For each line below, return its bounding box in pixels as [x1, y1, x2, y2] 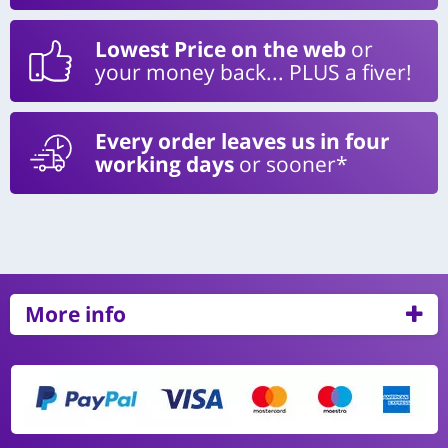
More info [25, 299, 126, 328]
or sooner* [234, 149, 348, 178]
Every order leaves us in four [95, 126, 390, 155]
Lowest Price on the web [95, 34, 346, 63]
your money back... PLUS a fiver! [95, 57, 412, 86]
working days [95, 149, 234, 178]
